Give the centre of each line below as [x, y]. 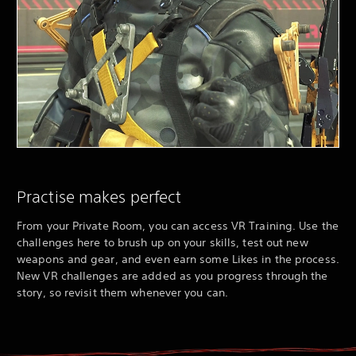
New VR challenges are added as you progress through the [172, 275]
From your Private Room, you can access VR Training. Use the [178, 225]
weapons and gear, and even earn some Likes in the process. [178, 259]
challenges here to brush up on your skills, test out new [163, 242]
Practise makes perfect [99, 196]
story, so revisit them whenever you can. [123, 292]
